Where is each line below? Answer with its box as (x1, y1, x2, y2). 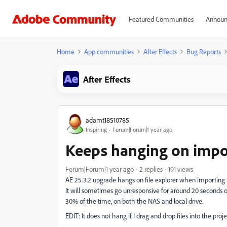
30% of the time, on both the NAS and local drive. (65, 197, 205, 205)
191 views (168, 165, 193, 173)
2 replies (139, 165, 163, 173)
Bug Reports (186, 47, 221, 56)
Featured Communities (128, 15, 194, 23)
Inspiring (86, 125, 107, 133)
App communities (84, 47, 134, 56)
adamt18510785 (86, 115, 129, 124)
